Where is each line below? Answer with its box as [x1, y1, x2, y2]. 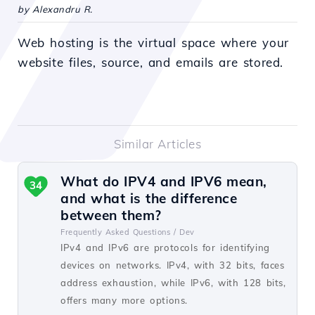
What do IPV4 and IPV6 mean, [60, 173, 267, 190]
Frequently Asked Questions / [60, 227, 176, 237]
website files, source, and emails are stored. [18, 55, 284, 70]
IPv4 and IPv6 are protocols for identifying [60, 242, 270, 253]
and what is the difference [60, 190, 237, 207]
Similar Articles [114, 136, 201, 151]
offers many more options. [60, 295, 188, 306]
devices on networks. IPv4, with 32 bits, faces [60, 259, 285, 271]
